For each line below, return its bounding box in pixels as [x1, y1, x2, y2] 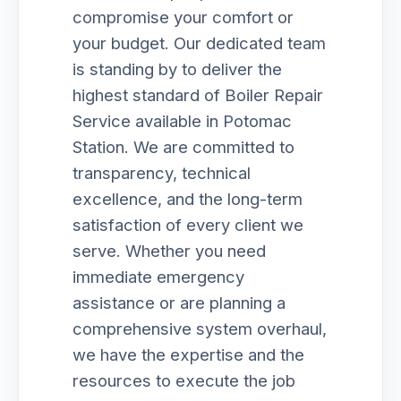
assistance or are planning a [73, 293, 286, 312]
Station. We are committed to [73, 137, 294, 157]
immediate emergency [73, 267, 244, 286]
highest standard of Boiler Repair [73, 85, 323, 105]
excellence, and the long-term [73, 189, 303, 209]
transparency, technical [73, 163, 251, 183]
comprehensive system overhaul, [73, 319, 327, 338]
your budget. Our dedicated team [73, 33, 326, 53]
